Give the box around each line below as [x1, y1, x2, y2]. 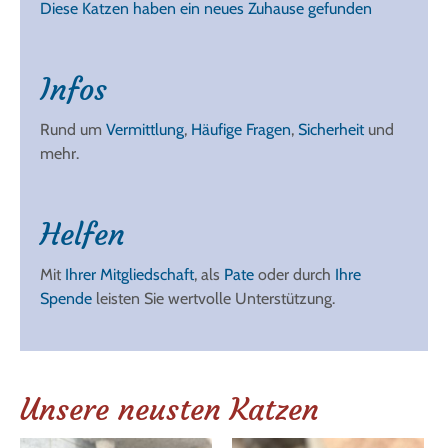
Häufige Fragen [191, 120, 291, 140]
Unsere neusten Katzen [20, 391, 319, 429]
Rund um [40, 120, 106, 140]
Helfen [40, 216, 125, 254]
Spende [40, 289, 92, 309]
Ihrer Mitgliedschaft [65, 265, 194, 285]
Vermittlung [106, 120, 184, 140]
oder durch [254, 265, 335, 285]
